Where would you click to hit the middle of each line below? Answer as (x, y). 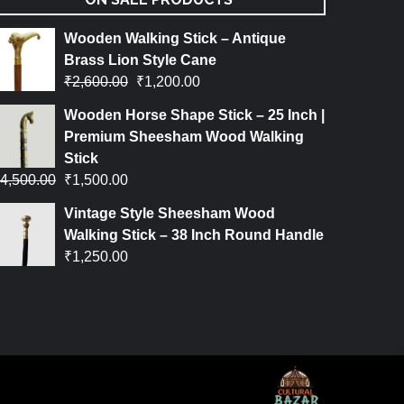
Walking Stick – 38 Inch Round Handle (194, 235)
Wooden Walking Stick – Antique (175, 39)
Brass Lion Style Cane (140, 60)
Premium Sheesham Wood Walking (184, 137)
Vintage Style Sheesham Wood (170, 214)
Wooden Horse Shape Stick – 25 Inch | (194, 115)
